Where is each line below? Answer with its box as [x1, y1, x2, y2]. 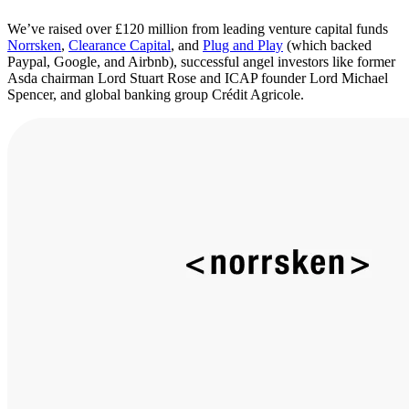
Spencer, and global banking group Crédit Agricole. [7, 87, 304, 103]
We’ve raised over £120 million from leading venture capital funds [7, 21, 388, 37]
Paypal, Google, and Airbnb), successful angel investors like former [7, 54, 395, 70]
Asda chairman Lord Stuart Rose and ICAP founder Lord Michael [7, 70, 388, 87]
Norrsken [7, 37, 61, 54]
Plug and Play [203, 37, 283, 54]
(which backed [283, 37, 372, 54]
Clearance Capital [68, 37, 171, 54]
